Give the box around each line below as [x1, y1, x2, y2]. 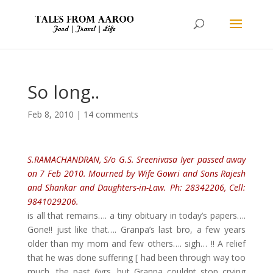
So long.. [27, 79, 99, 104]
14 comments [83, 108, 138, 120]
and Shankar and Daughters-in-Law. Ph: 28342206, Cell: [27, 182, 246, 193]
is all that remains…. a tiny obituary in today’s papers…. [27, 210, 246, 221]
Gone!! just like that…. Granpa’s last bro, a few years [27, 224, 246, 235]
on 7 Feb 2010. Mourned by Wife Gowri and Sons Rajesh [27, 168, 246, 179]
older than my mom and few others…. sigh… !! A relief [27, 238, 246, 249]
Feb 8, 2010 [27, 108, 74, 120]
